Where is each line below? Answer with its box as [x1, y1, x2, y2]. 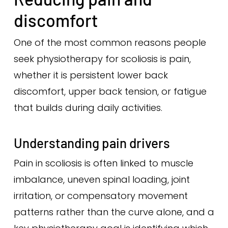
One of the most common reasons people [13, 36, 206, 49]
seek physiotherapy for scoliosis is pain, [13, 52, 191, 65]
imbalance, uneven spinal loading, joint [13, 173, 190, 186]
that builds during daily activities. [13, 101, 162, 114]
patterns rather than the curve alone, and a [13, 206, 214, 218]
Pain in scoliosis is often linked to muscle [13, 157, 193, 169]
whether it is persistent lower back [13, 69, 168, 81]
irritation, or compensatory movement [13, 189, 188, 202]
